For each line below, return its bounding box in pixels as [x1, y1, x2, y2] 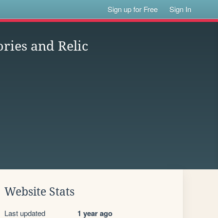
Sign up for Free [108, 4, 158, 14]
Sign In [169, 4, 192, 14]
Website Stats [4, 185, 74, 198]
